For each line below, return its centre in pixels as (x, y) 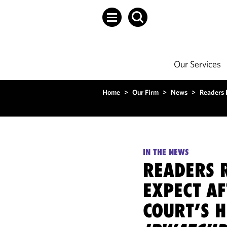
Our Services (197, 64)
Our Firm (145, 92)
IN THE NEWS (166, 152)
